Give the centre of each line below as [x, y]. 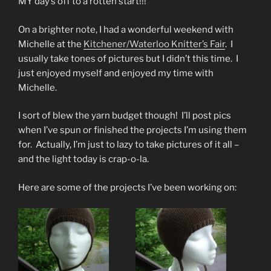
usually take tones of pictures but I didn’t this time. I [128, 58]
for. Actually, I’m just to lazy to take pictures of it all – [129, 145]
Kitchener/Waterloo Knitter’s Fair [154, 44]
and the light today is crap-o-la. [83, 159]
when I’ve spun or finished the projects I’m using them [132, 130]
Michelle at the [51, 44]
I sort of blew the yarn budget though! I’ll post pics [125, 116]
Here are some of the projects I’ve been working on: [127, 187]
